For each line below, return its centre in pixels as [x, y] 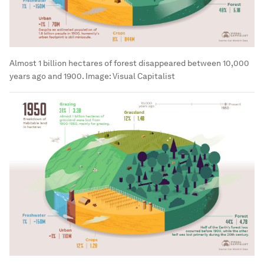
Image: [98, 76]
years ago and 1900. [47, 76]
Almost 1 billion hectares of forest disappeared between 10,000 [129, 63]
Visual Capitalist [144, 76]
